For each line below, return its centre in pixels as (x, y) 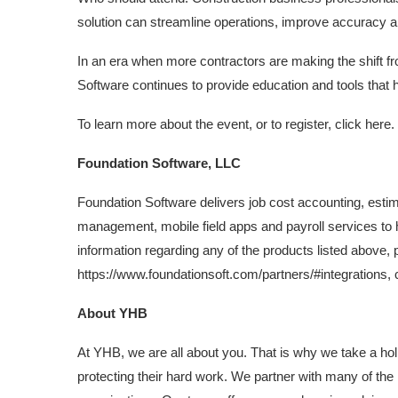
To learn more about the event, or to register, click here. (236, 124)
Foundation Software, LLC (159, 163)
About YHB (112, 313)
